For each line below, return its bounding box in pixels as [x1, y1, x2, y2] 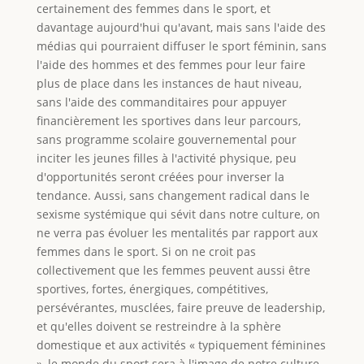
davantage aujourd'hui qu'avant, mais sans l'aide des [36, 19, 326, 35]
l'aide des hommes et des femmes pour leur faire [36, 56, 305, 72]
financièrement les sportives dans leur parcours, [36, 112, 301, 128]
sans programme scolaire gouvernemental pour [36, 131, 297, 147]
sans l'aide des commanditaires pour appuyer [36, 93, 287, 110]
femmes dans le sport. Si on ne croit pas [36, 243, 256, 259]
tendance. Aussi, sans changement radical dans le [36, 187, 310, 203]
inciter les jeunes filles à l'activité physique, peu [36, 149, 297, 166]
